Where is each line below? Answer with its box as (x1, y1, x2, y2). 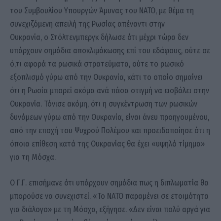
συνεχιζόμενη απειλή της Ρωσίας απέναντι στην (10, 19, 165, 29)
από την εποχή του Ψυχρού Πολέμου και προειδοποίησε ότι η (10, 126, 210, 136)
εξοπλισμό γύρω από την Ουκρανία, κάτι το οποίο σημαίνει (10, 73, 203, 82)
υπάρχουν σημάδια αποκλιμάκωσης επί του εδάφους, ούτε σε (10, 46, 210, 56)
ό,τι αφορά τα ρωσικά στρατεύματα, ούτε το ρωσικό (10, 59, 184, 69)
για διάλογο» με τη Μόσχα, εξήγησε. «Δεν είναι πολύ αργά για (10, 204, 210, 214)
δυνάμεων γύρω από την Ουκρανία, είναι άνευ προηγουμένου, (10, 112, 209, 122)
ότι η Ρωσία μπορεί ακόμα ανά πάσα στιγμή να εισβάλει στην (10, 86, 209, 96)
